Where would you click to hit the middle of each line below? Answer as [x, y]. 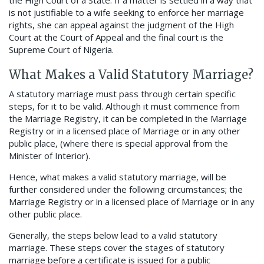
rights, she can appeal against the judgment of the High [121, 25]
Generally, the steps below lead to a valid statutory [113, 235]
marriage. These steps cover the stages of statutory [117, 248]
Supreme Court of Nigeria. [61, 50]
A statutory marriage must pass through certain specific [122, 94]
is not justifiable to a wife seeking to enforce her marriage [126, 13]
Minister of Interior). [49, 156]
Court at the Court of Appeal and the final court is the [116, 37]
